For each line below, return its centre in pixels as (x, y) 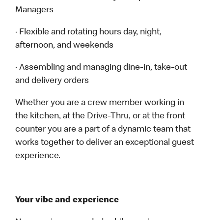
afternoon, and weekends (65, 46)
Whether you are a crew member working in (100, 103)
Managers (35, 11)
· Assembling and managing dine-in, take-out (101, 68)
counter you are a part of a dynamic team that (103, 130)
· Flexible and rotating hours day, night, (89, 33)
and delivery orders (52, 81)
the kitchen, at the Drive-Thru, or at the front (100, 117)
